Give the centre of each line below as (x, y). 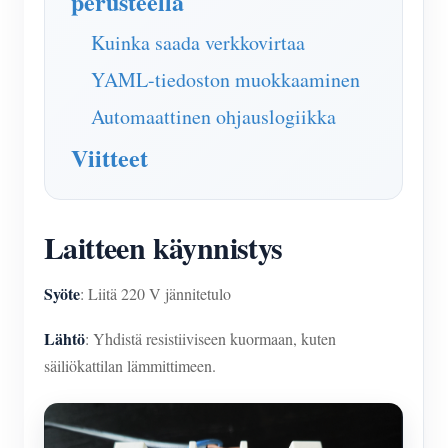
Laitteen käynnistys (163, 247)
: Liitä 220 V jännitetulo (155, 293)
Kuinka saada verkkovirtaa (198, 42)
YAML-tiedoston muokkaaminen (225, 79)
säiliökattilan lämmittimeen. (130, 365)
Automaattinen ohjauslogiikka (213, 116)
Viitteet (109, 157)
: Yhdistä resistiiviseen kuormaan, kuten (210, 338)
